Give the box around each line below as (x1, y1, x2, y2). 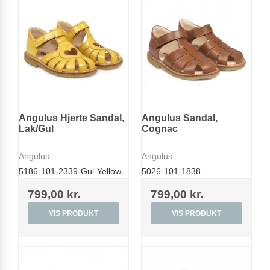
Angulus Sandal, (142, 113, 218, 124)
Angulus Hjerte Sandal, (19, 113, 124, 124)
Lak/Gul (19, 124, 54, 134)
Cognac (142, 124, 178, 134)
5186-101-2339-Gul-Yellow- (19, 166, 124, 176)
